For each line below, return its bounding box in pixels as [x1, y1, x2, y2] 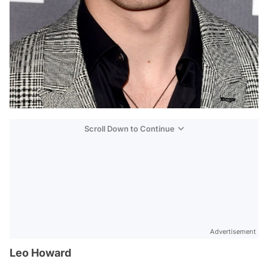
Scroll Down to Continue [84, 124, 175, 134]
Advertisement [210, 227, 256, 236]
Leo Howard [10, 246, 71, 260]
